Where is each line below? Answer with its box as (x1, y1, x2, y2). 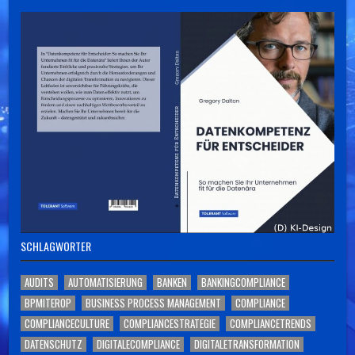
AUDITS (25, 274, 55, 291)
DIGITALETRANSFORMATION (194, 336, 300, 353)
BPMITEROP (25, 295, 72, 311)
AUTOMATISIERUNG (68, 274, 143, 291)
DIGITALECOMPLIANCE (97, 336, 181, 353)
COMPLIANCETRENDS (230, 315, 312, 332)
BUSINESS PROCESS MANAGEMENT (86, 295, 222, 311)
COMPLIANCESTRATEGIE (124, 315, 216, 332)
